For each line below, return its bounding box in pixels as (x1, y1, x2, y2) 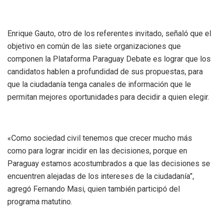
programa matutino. (7, 197, 72, 206)
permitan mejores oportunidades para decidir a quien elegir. (7, 92, 209, 102)
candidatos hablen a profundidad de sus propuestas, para (7, 66, 203, 76)
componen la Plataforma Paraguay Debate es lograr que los (7, 54, 211, 64)
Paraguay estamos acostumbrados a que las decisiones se (7, 158, 210, 168)
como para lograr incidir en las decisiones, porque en (7, 146, 187, 155)
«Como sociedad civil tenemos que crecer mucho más (7, 133, 192, 143)
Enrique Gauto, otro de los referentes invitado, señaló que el (7, 28, 211, 38)
